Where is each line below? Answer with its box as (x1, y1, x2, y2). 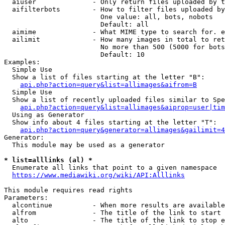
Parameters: (4, 194, 48, 201)
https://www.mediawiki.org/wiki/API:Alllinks (12, 171, 185, 179)
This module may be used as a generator (4, 141, 165, 149)
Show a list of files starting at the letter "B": (4, 73, 205, 81)
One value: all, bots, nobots (4, 13, 213, 21)
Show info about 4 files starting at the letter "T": (4, 119, 217, 126)
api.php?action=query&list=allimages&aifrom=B (20, 81, 197, 88)
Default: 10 (4, 51, 145, 58)
